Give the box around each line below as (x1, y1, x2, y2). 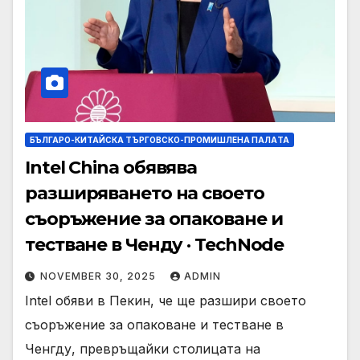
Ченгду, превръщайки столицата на (25, 340, 260, 357)
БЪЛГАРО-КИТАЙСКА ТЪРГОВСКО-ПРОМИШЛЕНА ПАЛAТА (30, 134, 289, 145)
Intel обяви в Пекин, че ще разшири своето (25, 292, 306, 309)
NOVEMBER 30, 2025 (40, 269, 159, 282)
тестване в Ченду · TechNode (25, 233, 284, 256)
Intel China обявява (25, 156, 198, 178)
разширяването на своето (25, 182, 264, 204)
